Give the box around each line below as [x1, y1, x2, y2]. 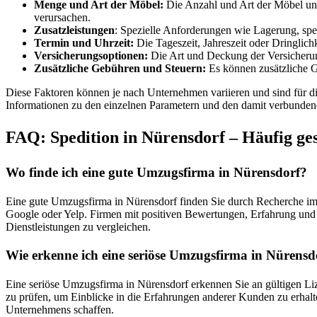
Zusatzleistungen [34, 24, 115, 37]
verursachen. [34, 11, 91, 24]
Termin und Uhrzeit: [34, 37, 134, 50]
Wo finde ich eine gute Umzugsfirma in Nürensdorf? [6, 164, 307, 180]
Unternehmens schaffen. [6, 303, 114, 316]
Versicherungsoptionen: [34, 50, 148, 62]
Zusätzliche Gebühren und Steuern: [34, 62, 206, 75]
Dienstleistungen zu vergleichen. [6, 220, 151, 233]
